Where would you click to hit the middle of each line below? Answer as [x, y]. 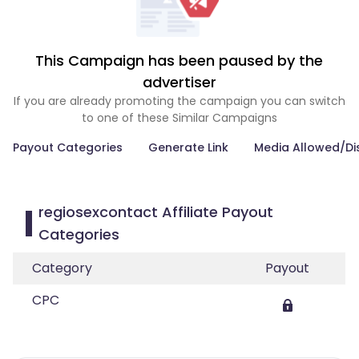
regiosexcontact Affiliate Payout [155, 212]
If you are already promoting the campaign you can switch [179, 101]
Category [62, 268]
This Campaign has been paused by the [179, 61]
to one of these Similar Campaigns [179, 118]
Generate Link [188, 147]
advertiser [179, 82]
